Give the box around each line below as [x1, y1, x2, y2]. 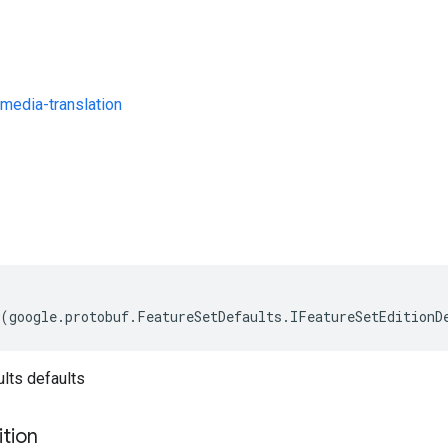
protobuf [65, 307, 129, 326]
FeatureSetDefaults [137, 307, 282, 326]
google [9, 307, 57, 326]
